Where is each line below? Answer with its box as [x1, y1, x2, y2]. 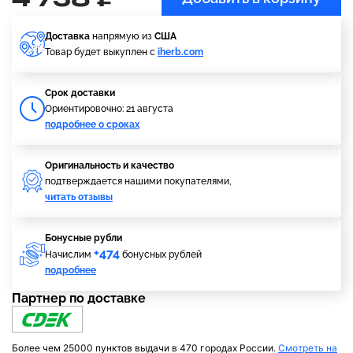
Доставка [45, 31, 90, 42]
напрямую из [90, 31, 154, 42]
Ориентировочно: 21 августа [45, 103, 173, 114]
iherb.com [158, 46, 203, 58]
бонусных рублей [120, 249, 202, 260]
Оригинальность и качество [45, 160, 174, 171]
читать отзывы [45, 191, 113, 203]
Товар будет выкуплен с [45, 46, 158, 58]
